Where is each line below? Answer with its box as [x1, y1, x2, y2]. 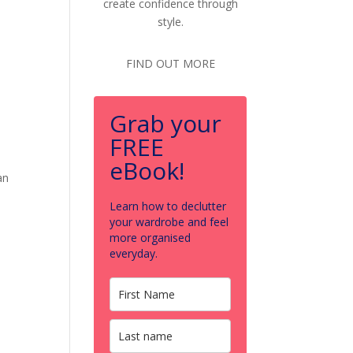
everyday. [110, 246, 158, 261]
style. [157, 14, 184, 29]
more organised [110, 230, 191, 245]
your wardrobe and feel [110, 214, 229, 229]
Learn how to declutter [110, 199, 227, 214]
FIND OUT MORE [125, 56, 215, 71]
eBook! [110, 154, 185, 187]
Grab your [110, 107, 222, 139]
